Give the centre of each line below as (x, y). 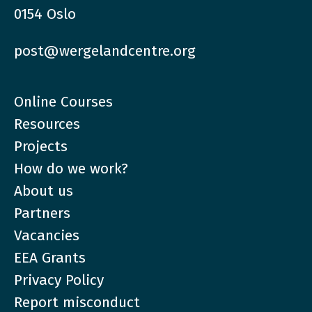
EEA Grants (50, 257)
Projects (41, 146)
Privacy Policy (59, 280)
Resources (47, 124)
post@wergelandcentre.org (105, 50)
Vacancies (47, 235)
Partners (42, 213)
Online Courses (63, 101)
